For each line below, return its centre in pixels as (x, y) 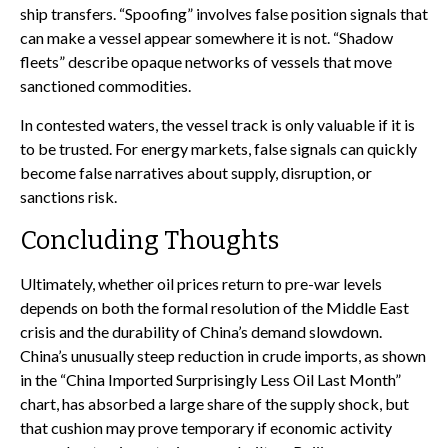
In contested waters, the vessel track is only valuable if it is (217, 124)
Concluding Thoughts (149, 240)
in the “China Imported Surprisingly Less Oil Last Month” (210, 379)
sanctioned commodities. (105, 85)
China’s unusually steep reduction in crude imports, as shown (223, 355)
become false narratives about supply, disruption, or (196, 172)
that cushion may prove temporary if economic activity (206, 427)
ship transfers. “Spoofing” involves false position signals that (224, 13)
